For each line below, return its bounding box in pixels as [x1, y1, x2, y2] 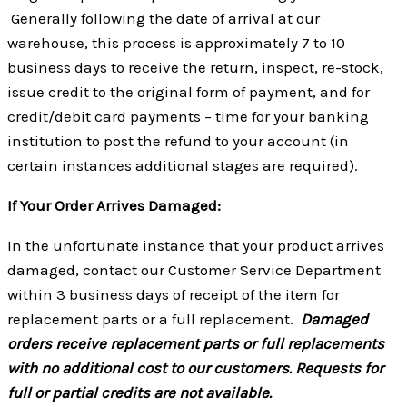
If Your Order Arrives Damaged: [7, 195, 221, 214]
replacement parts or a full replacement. [7, 309, 301, 328]
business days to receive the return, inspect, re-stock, [7, 57, 383, 76]
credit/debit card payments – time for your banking [7, 106, 369, 125]
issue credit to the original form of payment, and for [7, 82, 370, 101]
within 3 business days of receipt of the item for [7, 284, 340, 303]
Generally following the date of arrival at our [7, 8, 320, 27]
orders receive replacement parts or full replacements [7, 333, 384, 352]
